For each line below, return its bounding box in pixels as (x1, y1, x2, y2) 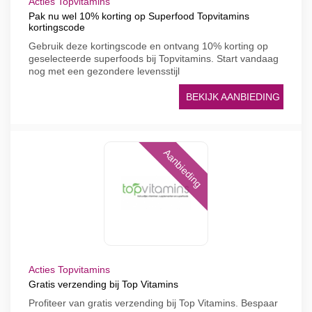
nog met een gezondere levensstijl (29, 65, 180, 77)
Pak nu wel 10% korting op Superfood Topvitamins (29, 10, 249, 22)
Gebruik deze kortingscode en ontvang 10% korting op (29, 40, 268, 52)
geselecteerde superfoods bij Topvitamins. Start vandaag (29, 53, 279, 64)
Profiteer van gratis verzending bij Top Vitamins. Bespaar (29, 297, 278, 309)
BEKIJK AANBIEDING (186, 91, 280, 102)
